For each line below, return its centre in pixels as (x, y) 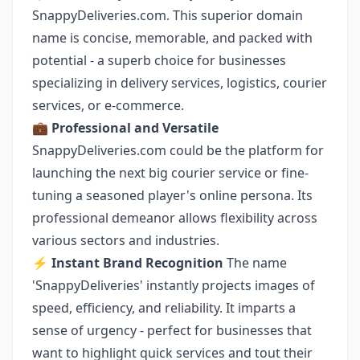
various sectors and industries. (126, 240)
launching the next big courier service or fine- (170, 173)
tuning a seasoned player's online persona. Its (172, 195)
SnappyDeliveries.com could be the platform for (178, 150)
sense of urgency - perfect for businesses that (172, 330)
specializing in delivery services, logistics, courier (180, 83)
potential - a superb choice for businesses (159, 60)
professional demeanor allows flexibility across (175, 218)
